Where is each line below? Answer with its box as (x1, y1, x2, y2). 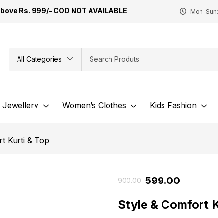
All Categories (17, 54, 62, 63)
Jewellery (2, 100, 38, 110)
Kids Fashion (150, 100, 197, 110)
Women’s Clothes (62, 100, 126, 110)
